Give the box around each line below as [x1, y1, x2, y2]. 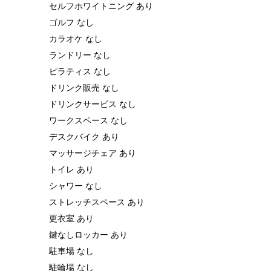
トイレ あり [49, 162, 94, 175]
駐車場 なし [49, 244, 94, 256]
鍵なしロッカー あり [49, 227, 128, 240]
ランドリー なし [49, 48, 111, 60]
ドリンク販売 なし [49, 80, 119, 93]
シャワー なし [49, 178, 102, 191]
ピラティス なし [49, 64, 111, 77]
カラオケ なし [49, 31, 102, 44]
